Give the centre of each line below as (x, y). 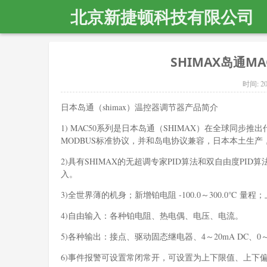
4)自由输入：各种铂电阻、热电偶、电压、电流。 (152, 215)
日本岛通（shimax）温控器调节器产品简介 (139, 107)
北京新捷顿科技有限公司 (162, 16)
